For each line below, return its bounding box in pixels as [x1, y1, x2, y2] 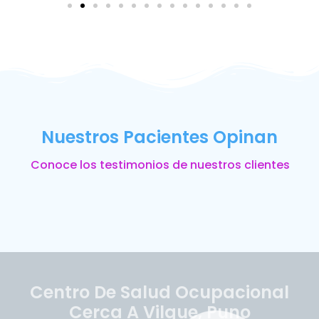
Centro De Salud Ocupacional [30, 280, 289, 304]
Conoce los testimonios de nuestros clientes [30, 156, 290, 173]
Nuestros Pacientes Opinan [41, 125, 278, 149]
